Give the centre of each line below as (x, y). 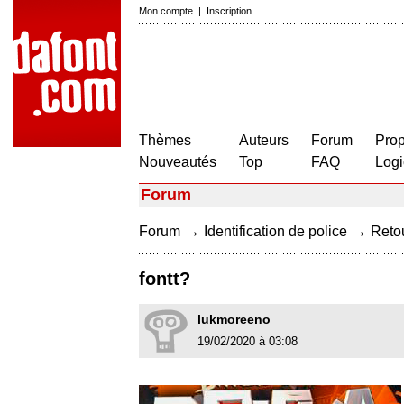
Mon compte (166, 11)
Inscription (229, 11)
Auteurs (264, 140)
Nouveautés (178, 162)
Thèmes (165, 140)
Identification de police (275, 231)
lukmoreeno (234, 320)
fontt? (165, 279)
